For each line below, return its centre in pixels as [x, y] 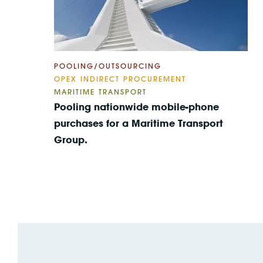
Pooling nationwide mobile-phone [136, 107]
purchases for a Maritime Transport [139, 123]
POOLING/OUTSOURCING [108, 66]
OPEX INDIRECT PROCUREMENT [120, 79]
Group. [71, 139]
